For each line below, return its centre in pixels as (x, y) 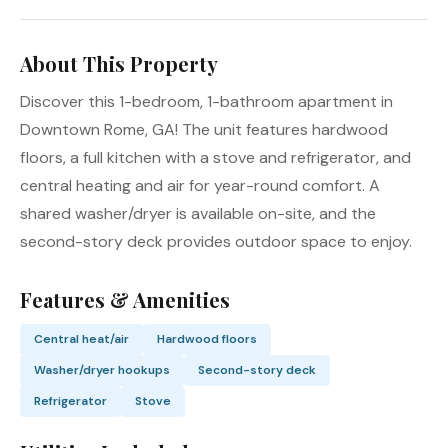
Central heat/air (81, 339)
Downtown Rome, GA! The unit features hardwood (204, 130)
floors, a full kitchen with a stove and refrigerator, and (215, 158)
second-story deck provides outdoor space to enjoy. (216, 242)
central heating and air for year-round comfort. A (200, 186)
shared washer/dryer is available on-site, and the (198, 214)
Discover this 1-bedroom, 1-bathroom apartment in (206, 102)
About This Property (119, 64)
